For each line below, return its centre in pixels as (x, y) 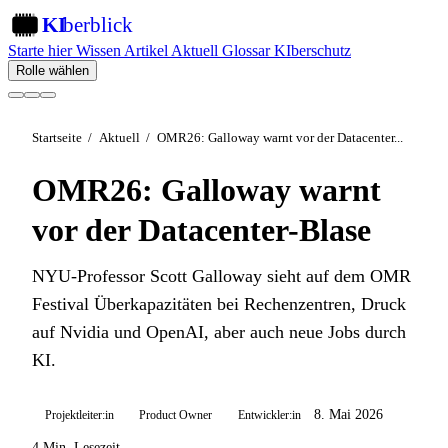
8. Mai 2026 (348, 414)
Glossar (244, 50)
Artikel (144, 50)
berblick (97, 24)
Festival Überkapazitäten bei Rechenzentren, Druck (219, 304)
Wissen (96, 50)
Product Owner (176, 414)
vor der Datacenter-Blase (201, 230)
